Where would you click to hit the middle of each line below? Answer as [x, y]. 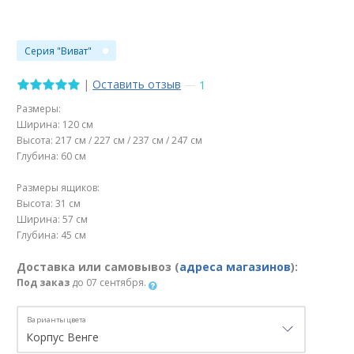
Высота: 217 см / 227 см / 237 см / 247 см [109, 141]
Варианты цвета [57, 320]
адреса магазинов [235, 267]
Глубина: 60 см [51, 156]
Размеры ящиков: [58, 188]
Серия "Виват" [58, 51]
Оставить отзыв [137, 84]
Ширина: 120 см [55, 125]
